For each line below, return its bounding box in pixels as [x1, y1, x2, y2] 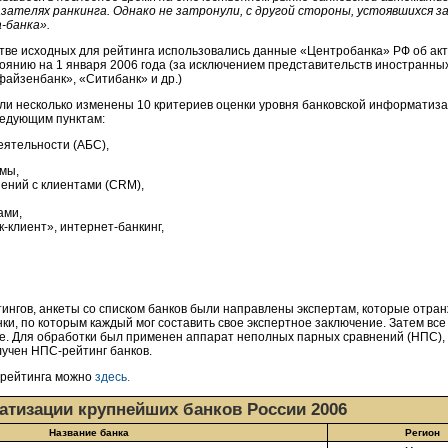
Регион [404, 427, 440, 438]
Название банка [48, 427, 129, 438]
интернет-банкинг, [60, 220, 164, 234]
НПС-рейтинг [31, 344, 107, 358]
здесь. [95, 370, 130, 384]
